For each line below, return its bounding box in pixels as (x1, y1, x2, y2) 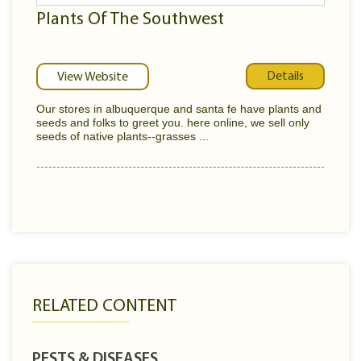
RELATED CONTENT (32, 297, 176, 316)
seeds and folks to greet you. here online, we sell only (36, 116, 309, 129)
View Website (57, 71, 128, 84)
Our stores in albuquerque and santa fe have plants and (36, 102, 322, 115)
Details (267, 69, 304, 83)
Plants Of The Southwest (36, 10, 224, 29)
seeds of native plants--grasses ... (36, 130, 209, 143)
